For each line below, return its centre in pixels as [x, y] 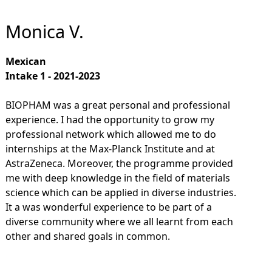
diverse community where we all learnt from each [119, 222]
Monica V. [44, 32]
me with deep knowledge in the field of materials [117, 178]
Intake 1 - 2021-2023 [53, 76]
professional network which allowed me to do [110, 134]
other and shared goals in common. [87, 236]
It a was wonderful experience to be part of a [108, 207]
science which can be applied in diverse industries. [121, 193]
